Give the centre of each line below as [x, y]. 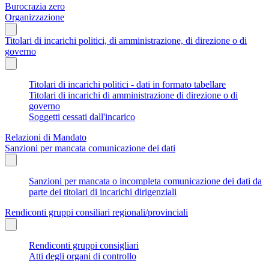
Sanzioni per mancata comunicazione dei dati [90, 148]
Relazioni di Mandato [46, 137]
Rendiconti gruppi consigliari [84, 245]
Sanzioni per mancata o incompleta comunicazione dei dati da [145, 181]
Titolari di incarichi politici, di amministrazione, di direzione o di [126, 40]
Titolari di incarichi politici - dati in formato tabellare [127, 84]
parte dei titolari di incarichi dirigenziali [103, 192]
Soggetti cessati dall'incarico [82, 116]
